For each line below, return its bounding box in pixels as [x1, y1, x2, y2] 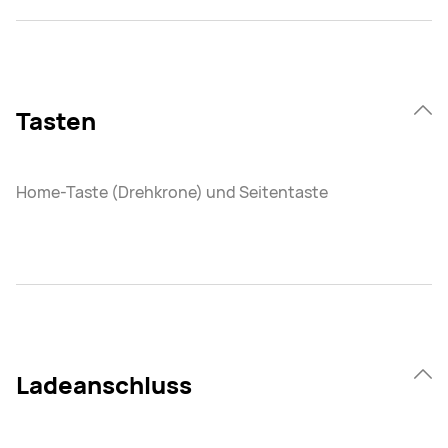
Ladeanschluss [16, 368, 192, 402]
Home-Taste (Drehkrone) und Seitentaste [16, 181, 328, 204]
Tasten [16, 104, 96, 138]
